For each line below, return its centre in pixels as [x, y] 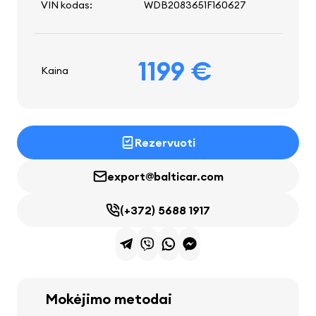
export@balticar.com [165, 177]
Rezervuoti [165, 143]
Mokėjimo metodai [109, 299]
